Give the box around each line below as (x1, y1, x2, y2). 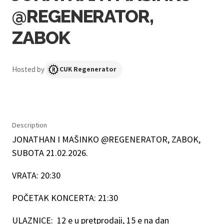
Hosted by (12, 64, 44, 74)
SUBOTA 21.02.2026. (12, 146, 90, 158)
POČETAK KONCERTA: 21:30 (12, 191, 118, 203)
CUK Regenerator (59, 64, 116, 73)
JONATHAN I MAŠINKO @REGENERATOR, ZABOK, (12, 133, 200, 145)
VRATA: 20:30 (12, 169, 60, 181)
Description (12, 120, 47, 129)
